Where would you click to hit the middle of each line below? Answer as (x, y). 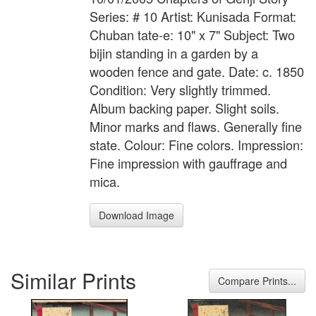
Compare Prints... (257, 280)
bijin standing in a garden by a (174, 53)
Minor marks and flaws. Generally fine (196, 127)
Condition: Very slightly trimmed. (180, 90)
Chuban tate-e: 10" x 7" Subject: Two (192, 35)
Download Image (136, 215)
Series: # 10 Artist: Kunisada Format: (193, 17)
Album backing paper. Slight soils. (184, 108)
